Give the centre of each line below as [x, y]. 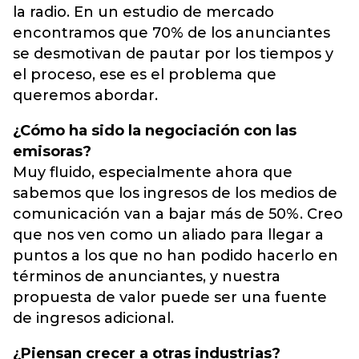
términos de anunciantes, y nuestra [147, 276]
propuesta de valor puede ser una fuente [170, 297]
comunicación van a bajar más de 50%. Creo [178, 214]
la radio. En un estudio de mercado [143, 12]
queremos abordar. [85, 95]
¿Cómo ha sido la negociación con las [155, 131]
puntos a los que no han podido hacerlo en [175, 256]
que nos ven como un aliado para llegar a [168, 235]
